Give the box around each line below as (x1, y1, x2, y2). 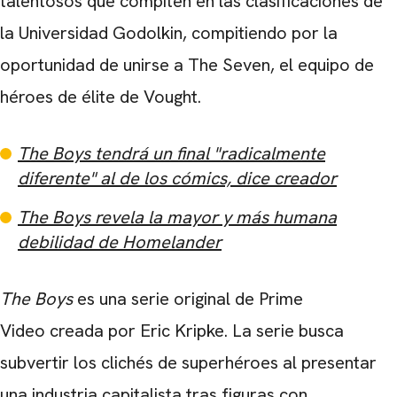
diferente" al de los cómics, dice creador (18, 167, 337, 190)
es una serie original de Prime (73, 287, 303, 310)
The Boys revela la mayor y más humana (18, 206, 337, 229)
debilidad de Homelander (18, 230, 222, 253)
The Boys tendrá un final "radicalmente (18, 142, 325, 165)
